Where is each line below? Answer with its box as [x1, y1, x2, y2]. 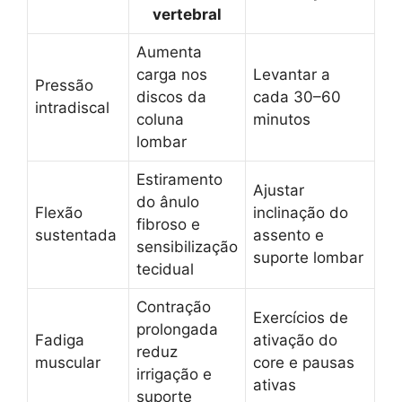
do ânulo [136, 192, 199, 211]
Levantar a [253, 65, 330, 83]
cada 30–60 [253, 87, 341, 106]
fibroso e [136, 214, 200, 233]
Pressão [35, 75, 93, 94]
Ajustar [253, 180, 304, 199]
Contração [136, 297, 211, 316]
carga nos [136, 65, 207, 83]
